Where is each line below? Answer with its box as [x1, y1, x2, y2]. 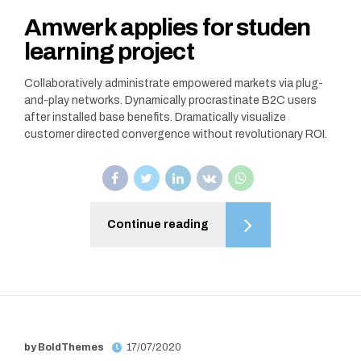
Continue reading [107, 218, 209, 230]
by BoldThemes [24, 342, 104, 354]
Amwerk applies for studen [24, 14, 311, 40]
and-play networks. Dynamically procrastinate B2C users [24, 93, 317, 106]
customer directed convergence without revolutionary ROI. [24, 127, 327, 140]
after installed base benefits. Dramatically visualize [24, 110, 286, 123]
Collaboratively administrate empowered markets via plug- [24, 77, 323, 89]
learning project [24, 38, 194, 64]
